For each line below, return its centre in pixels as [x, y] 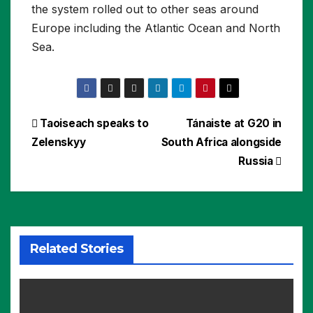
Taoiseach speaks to [93, 124]
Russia [257, 161]
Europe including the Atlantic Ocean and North [156, 28]
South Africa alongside [221, 143]
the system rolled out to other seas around [145, 9]
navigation [87, 156]
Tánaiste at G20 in [233, 124]
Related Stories [77, 249]
